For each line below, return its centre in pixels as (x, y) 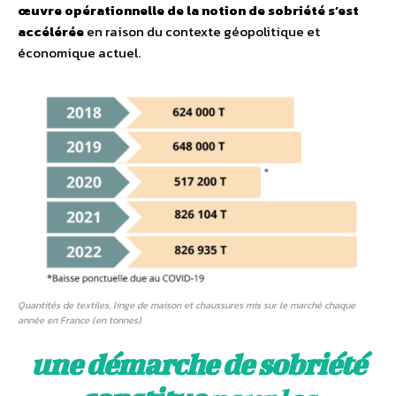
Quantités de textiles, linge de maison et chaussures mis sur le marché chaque (187, 305)
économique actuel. (79, 52)
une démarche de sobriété (198, 363)
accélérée (51, 31)
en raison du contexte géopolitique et (202, 31)
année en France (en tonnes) (80, 320)
